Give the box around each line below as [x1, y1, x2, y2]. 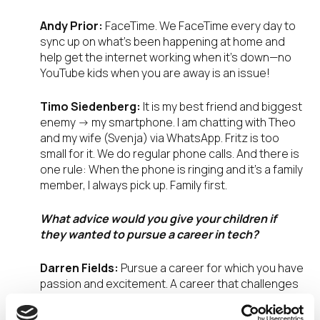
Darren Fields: [40, 260, 121, 276]
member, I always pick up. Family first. [40, 177, 227, 194]
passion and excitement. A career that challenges [40, 276, 299, 292]
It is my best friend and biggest [141, 99, 302, 115]
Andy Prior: [40, 18, 103, 34]
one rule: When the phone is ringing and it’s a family [40, 161, 303, 178]
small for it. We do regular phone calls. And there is [40, 146, 299, 162]
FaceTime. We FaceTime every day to [103, 18, 296, 34]
